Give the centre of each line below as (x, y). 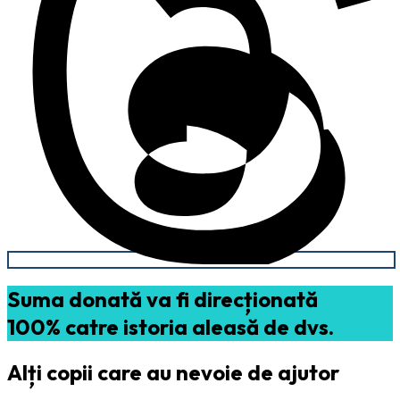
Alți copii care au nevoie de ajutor (173, 372)
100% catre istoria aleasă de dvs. (171, 326)
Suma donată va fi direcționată (162, 299)
